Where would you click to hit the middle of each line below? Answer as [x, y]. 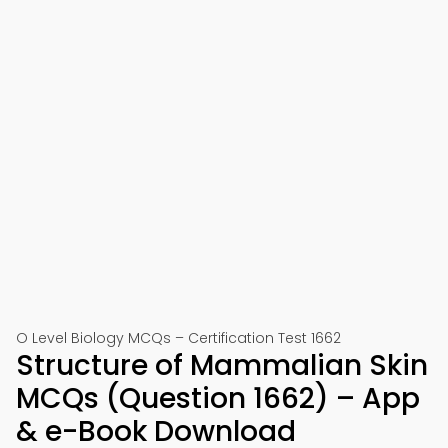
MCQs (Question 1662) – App [218, 398]
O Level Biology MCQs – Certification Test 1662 [178, 338]
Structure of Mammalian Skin [222, 365]
